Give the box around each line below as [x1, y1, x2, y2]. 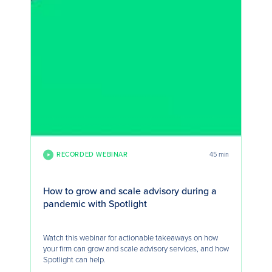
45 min [209, 151, 229, 159]
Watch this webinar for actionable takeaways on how [43, 233, 218, 243]
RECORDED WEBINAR [56, 151, 128, 159]
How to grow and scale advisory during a [43, 185, 217, 198]
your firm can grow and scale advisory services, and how [43, 243, 229, 254]
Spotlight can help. [43, 254, 106, 265]
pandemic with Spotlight [43, 198, 147, 211]
